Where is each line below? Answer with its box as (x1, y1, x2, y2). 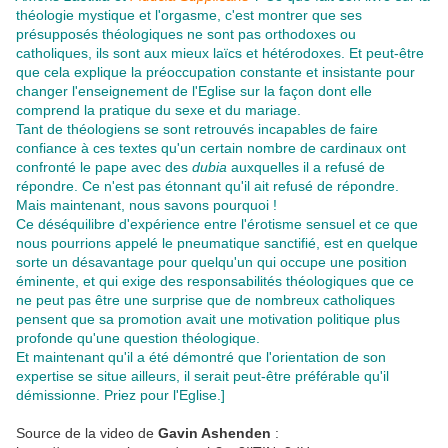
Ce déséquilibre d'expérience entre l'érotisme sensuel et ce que (16, 216, 418, 233)
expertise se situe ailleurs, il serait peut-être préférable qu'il (16, 368, 389, 385)
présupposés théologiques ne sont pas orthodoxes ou (16, 26, 356, 43)
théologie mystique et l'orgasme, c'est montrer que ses (16, 7, 362, 24)
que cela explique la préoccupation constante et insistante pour (16, 64, 415, 81)
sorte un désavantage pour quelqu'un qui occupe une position (16, 254, 407, 271)
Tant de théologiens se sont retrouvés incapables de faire (16, 121, 378, 138)
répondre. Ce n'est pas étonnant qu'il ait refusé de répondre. (16, 178, 399, 195)
